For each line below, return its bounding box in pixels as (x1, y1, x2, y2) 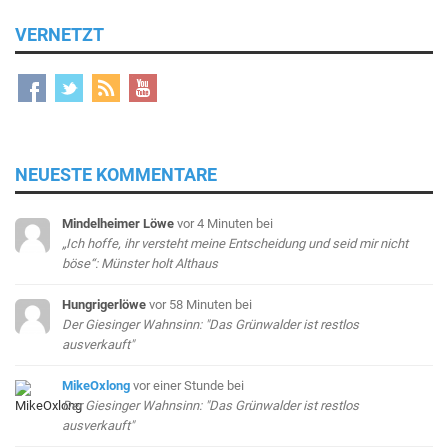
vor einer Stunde (133, 378, 225, 394)
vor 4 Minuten (177, 216, 257, 232)
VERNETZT (15, 24, 104, 46)
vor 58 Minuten (149, 297, 236, 313)
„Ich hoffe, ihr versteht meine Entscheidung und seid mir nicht (62, 236, 409, 252)
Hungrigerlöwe (62, 297, 147, 313)
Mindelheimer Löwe (62, 216, 175, 232)
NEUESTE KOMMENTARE (15, 164, 217, 186)
